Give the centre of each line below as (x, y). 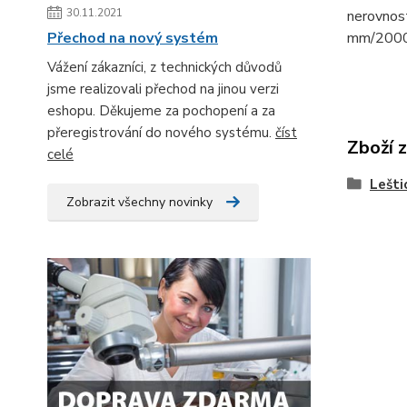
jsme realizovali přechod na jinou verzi (163, 89)
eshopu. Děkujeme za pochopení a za (161, 111)
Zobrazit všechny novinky (139, 202)
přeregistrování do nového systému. (161, 133)
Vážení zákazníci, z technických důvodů (164, 67)
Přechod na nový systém (133, 38)
